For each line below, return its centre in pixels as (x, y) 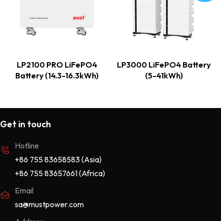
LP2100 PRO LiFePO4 (57, 65)
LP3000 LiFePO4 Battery (164, 65)
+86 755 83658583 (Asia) (58, 160)
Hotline (27, 146)
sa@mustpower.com (49, 204)
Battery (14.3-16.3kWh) (57, 76)
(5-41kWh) (164, 76)
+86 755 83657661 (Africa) (60, 173)
